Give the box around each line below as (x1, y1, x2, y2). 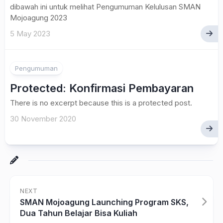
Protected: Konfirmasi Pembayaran (10, 82, 194, 95)
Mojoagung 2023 (10, 13, 67, 22)
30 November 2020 (10, 114, 76, 123)
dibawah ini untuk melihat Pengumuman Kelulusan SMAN (10, 2, 201, 11)
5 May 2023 (10, 29, 50, 38)
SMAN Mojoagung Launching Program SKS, (20, 197, 189, 207)
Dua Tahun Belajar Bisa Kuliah (20, 208, 137, 218)
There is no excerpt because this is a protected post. (10, 98, 192, 108)
